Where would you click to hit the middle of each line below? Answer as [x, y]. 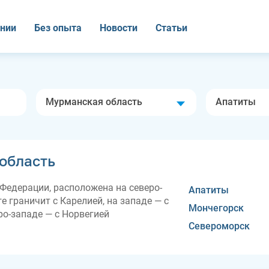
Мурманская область [94, 102]
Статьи [171, 28]
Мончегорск [216, 208]
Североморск [219, 226]
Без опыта [58, 28]
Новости [119, 28]
